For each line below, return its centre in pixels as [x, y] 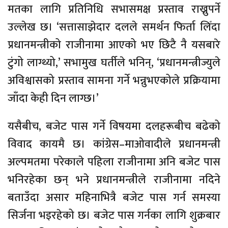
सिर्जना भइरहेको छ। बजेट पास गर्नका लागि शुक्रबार [114, 215]
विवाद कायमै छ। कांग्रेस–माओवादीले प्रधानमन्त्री [114, 144]
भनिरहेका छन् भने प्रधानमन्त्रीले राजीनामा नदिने [114, 180]
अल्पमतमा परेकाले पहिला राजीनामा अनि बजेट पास [114, 162]
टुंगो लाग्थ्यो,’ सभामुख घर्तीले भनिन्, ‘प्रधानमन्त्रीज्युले [114, 63]
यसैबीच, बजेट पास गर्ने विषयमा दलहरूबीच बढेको [114, 126]
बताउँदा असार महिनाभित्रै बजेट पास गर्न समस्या [114, 197]
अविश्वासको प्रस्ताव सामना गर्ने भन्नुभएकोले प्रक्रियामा [114, 80]
